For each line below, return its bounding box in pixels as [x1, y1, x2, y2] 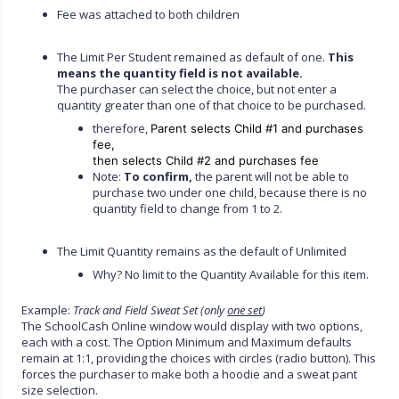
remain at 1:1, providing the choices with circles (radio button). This [21, 349, 377, 366]
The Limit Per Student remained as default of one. [57, 48, 329, 65]
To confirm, [124, 167, 193, 184]
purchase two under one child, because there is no [93, 183, 368, 200]
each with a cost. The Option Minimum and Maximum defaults [21, 333, 353, 350]
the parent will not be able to [192, 167, 350, 184]
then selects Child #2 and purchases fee [93, 152, 320, 167]
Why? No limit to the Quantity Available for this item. [93, 265, 370, 282]
